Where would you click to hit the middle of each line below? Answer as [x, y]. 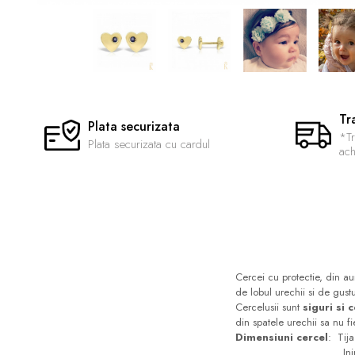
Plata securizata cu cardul [149, 144]
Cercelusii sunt [269, 307]
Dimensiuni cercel [282, 337]
